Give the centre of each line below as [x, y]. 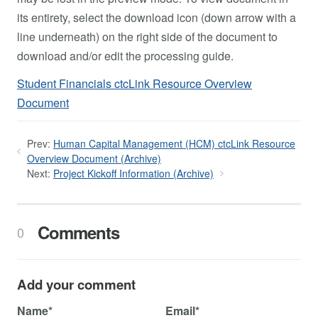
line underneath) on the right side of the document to [147, 36]
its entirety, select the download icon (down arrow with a [157, 17]
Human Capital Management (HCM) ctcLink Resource [174, 143]
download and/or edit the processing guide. [125, 55]
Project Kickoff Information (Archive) [133, 173]
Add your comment [76, 284]
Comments [76, 232]
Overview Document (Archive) [94, 158]
